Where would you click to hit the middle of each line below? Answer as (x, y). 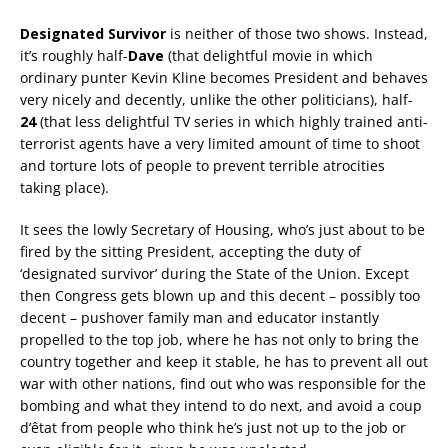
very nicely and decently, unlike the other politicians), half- (216, 100)
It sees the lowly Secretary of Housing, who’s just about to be (222, 230)
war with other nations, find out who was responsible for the (223, 384)
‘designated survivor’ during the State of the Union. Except (214, 274)
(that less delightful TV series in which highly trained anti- (234, 122)
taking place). (64, 188)
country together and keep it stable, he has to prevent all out (224, 362)
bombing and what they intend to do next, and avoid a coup (221, 406)
